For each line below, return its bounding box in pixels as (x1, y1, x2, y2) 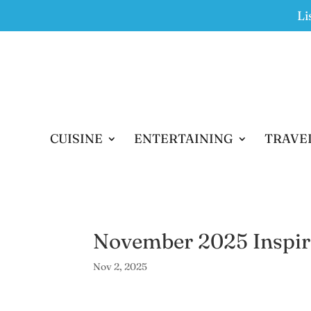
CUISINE (50, 131, 103, 146)
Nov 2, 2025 (93, 260, 148, 273)
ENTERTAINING (134, 131, 233, 146)
